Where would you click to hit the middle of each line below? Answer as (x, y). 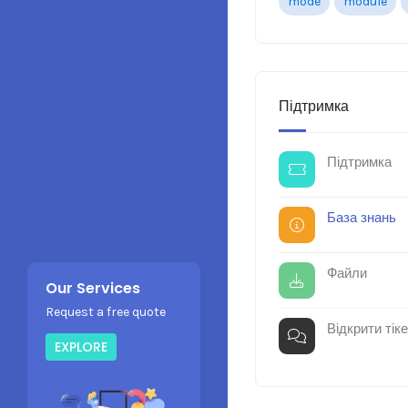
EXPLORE (81, 347)
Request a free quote (106, 311)
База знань (358, 218)
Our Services (93, 288)
